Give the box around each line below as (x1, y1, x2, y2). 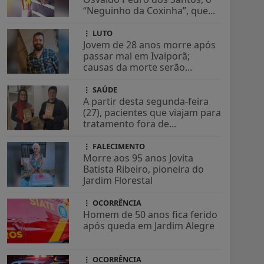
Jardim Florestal (83, 174, 153, 187)
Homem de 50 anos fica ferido (83, 208, 218, 222)
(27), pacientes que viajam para (83, 106, 222, 120)
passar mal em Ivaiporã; (83, 49, 190, 63)
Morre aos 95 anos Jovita (83, 151, 194, 165)
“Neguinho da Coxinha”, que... (83, 4, 216, 18)
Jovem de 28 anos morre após (83, 38, 216, 52)
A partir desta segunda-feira (83, 95, 209, 108)
